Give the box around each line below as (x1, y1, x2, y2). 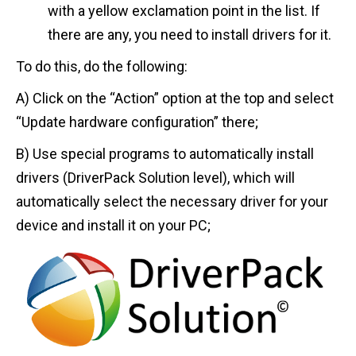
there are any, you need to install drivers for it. (48, 26, 331, 44)
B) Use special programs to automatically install (16, 145, 314, 163)
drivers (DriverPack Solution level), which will (16, 169, 295, 187)
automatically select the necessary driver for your (16, 193, 328, 211)
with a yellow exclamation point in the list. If (48, 2, 320, 20)
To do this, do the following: (16, 58, 188, 75)
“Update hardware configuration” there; (16, 114, 258, 131)
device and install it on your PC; (16, 217, 211, 234)
